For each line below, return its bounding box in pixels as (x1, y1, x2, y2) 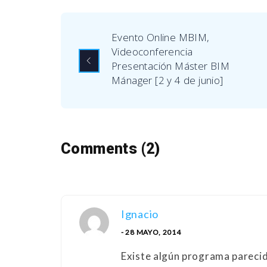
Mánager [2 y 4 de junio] (111, 73, 223, 88)
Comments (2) (61, 140, 160, 158)
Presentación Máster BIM (111, 59, 230, 73)
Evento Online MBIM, (111, 30, 210, 45)
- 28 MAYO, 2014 (121, 228, 181, 237)
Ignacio (121, 207, 159, 221)
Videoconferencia (111, 45, 193, 59)
